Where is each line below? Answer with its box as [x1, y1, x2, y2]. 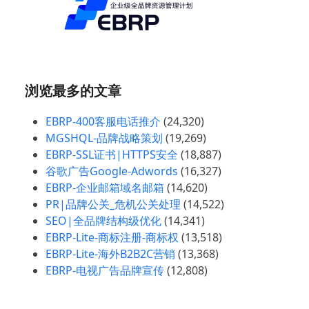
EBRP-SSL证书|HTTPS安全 [46, 147, 178, 162]
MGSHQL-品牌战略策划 [46, 130, 163, 146]
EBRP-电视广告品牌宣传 [46, 263, 164, 278]
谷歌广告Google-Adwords [46, 163, 178, 179]
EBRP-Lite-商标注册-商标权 [46, 230, 179, 245]
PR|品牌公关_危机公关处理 [46, 197, 181, 212]
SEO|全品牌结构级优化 [46, 213, 161, 228]
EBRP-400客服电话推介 [46, 114, 161, 129]
